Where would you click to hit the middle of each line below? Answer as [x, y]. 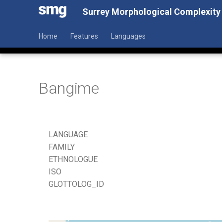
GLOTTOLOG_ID [76, 184]
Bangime [69, 88]
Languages [128, 36]
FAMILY [62, 147]
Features [84, 36]
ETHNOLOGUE [73, 159]
